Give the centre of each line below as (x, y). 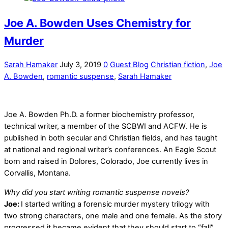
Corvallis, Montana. (37, 173)
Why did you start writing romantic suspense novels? (96, 192)
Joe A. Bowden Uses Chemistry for (97, 23)
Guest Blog (129, 64)
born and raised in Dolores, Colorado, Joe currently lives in (106, 161)
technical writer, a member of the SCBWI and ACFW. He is (106, 126)
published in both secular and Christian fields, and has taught (111, 138)
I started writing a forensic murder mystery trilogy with (115, 204)
